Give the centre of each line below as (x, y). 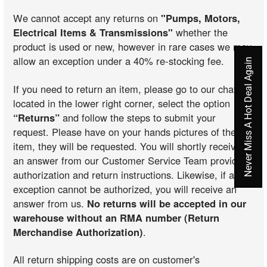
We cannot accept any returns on (87, 18)
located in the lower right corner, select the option (122, 103)
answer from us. (50, 203)
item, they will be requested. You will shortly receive (127, 146)
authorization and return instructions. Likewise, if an (127, 174)
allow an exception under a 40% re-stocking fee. (119, 61)
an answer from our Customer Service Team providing (132, 160)
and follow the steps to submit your (138, 117)
